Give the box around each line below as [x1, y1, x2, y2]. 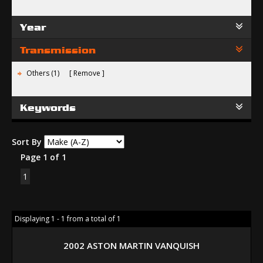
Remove [73, 68, 100, 78]
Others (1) [26, 68, 61, 78]
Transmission [20, 44, 96, 56]
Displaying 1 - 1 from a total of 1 [15, 214, 121, 224]
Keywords [20, 102, 76, 113]
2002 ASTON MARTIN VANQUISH [63, 240, 200, 251]
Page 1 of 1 [21, 151, 66, 163]
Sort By [12, 136, 42, 147]
